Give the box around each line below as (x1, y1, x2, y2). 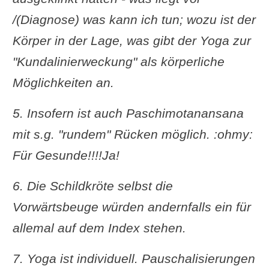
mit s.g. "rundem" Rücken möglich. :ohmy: (12, 127, 253, 141)
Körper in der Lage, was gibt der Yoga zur (12, 33, 251, 47)
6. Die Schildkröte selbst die (12, 178, 173, 193)
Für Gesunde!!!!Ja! (12, 148, 119, 162)
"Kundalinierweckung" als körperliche (12, 54, 225, 68)
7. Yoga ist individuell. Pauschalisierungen (12, 251, 255, 265)
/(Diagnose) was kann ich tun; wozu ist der (12, 12, 256, 26)
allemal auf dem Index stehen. (12, 220, 186, 235)
